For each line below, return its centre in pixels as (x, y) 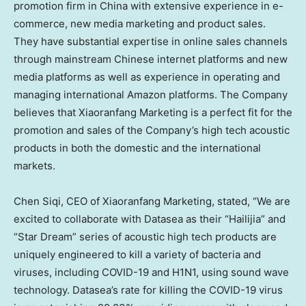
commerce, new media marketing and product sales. (140, 24)
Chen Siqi (37, 201)
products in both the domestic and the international (137, 148)
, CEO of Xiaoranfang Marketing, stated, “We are (176, 201)
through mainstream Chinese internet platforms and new (151, 59)
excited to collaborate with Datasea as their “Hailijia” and (150, 219)
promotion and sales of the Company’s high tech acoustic (152, 130)
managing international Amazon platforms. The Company (151, 95)
